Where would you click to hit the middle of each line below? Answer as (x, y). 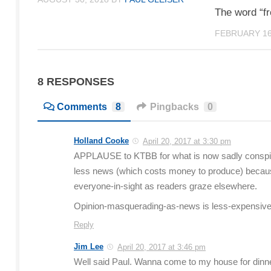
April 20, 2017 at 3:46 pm (162, 247)
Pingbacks (175, 107)
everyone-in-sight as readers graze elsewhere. (165, 187)
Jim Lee (89, 247)
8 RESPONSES (76, 82)
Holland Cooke (101, 141)
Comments (82, 107)
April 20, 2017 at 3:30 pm (187, 142)
